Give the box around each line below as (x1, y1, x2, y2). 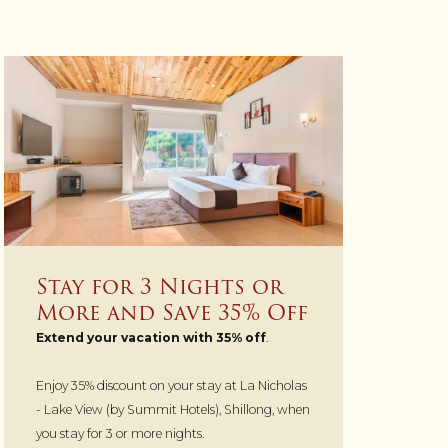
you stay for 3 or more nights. (35, 425, 207, 441)
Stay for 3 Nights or (35, 269, 283, 303)
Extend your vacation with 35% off (35, 329, 266, 345)
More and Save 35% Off (35, 295, 308, 329)
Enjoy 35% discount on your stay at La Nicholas (35, 377, 307, 393)
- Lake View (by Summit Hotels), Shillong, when (35, 401, 310, 417)
